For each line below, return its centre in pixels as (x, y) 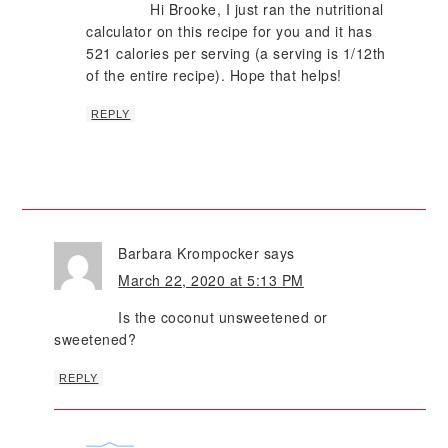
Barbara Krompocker (189, 253)
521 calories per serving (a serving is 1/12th (236, 53)
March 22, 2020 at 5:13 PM (211, 280)
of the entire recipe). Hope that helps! (214, 75)
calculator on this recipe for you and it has (229, 31)
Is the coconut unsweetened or (223, 317)
